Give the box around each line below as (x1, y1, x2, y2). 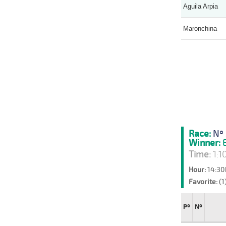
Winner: (188, 137, 220, 148)
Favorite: (188, 177, 217, 186)
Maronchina (183, 24, 217, 32)
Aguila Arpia (183, 2, 218, 10)
